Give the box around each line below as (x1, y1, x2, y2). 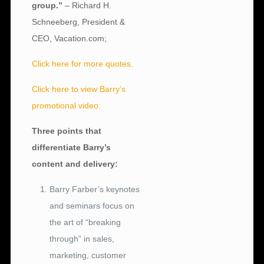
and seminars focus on (49, 201, 135, 211)
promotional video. (32, 101, 101, 111)
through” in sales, (49, 234, 115, 244)
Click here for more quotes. (32, 59, 134, 69)
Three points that (32, 126, 102, 136)
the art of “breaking (49, 217, 121, 227)
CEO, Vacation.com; (32, 34, 107, 44)
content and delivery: (32, 159, 118, 169)
